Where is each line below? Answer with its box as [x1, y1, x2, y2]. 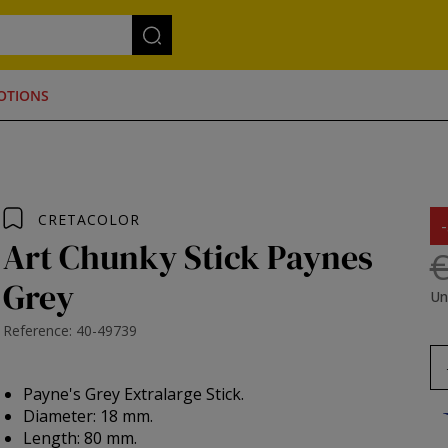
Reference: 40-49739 [3, 321, 138, 340]
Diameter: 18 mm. [23, 405, 154, 427]
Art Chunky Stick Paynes [3, 234, 374, 280]
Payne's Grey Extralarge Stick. [23, 383, 245, 405]
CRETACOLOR [38, 210, 141, 229]
